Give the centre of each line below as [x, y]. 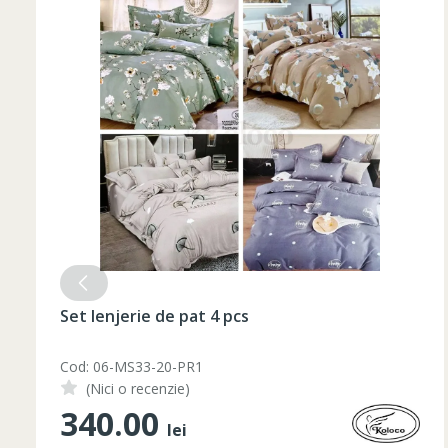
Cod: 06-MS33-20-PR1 [131, 366]
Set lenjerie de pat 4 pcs [154, 315]
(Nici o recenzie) [138, 388]
